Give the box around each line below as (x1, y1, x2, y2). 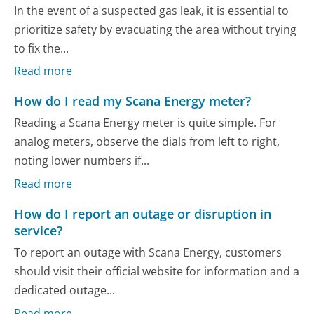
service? (14, 222, 63, 240)
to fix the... (14, 40, 69, 56)
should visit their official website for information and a (14, 264, 300, 280)
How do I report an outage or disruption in (14, 205, 272, 223)
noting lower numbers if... (14, 153, 150, 169)
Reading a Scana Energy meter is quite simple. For (14, 115, 278, 131)
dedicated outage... (14, 282, 116, 299)
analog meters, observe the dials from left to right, (14, 134, 280, 150)
